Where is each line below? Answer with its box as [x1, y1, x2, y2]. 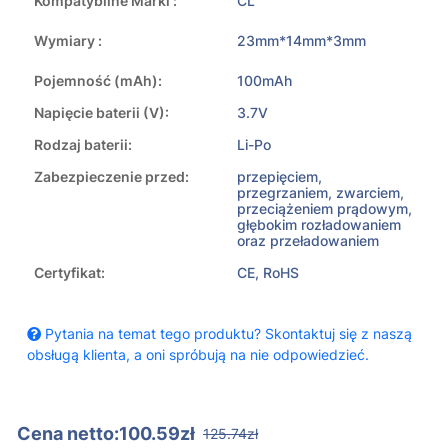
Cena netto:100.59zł [17, 423, 195, 445]
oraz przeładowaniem [237, 232, 379, 250]
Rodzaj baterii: [34, 136, 132, 154]
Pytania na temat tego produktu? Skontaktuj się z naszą [41, 325, 412, 343]
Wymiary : [34, 32, 102, 50]
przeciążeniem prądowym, [237, 200, 412, 218]
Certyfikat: [34, 264, 105, 282]
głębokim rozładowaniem [237, 216, 401, 234]
